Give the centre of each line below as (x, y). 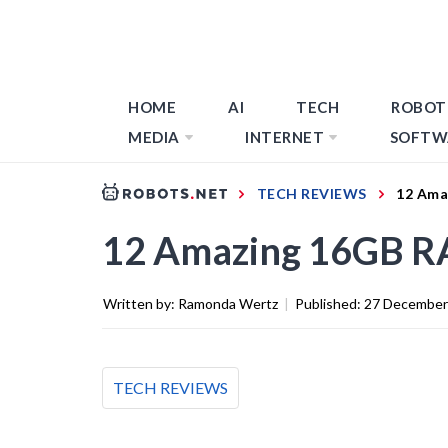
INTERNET (284, 137)
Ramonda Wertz (228, 303)
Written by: (140, 303)
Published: (329, 303)
